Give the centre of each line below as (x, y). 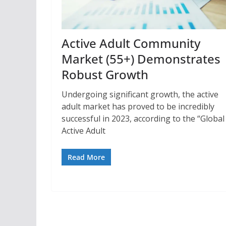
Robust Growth (105, 74)
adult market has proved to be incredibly (138, 106)
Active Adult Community (131, 43)
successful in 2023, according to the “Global (143, 118)
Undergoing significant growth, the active (140, 94)
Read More (86, 157)
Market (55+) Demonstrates (141, 59)
